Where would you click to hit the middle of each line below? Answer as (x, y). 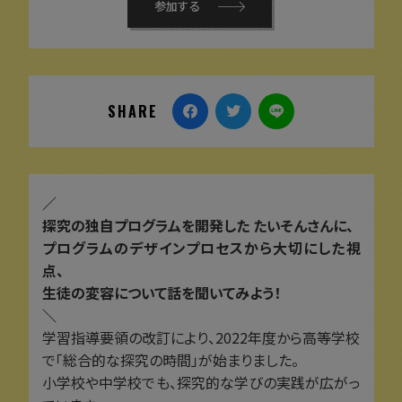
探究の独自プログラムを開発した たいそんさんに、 (197, 225)
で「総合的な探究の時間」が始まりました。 (170, 359)
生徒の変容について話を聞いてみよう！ (161, 292)
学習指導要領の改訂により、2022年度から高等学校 (201, 337)
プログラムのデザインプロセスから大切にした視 (201, 247)
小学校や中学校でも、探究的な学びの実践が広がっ (201, 382)
